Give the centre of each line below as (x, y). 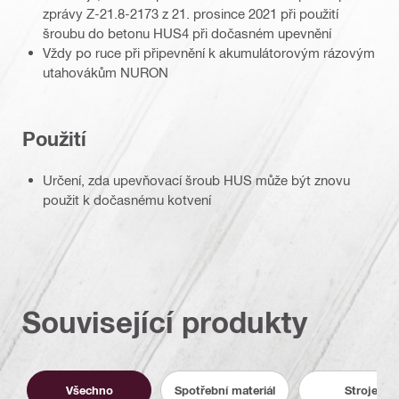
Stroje (361, 390)
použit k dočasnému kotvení (127, 200)
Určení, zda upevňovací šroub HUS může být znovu (196, 180)
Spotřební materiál (225, 390)
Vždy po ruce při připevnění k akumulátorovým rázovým (209, 53)
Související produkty (165, 322)
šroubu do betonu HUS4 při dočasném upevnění (187, 33)
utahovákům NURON (106, 73)
